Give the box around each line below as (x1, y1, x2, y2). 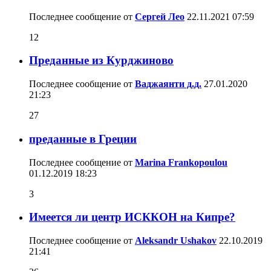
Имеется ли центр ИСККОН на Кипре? (29, 211, 235, 224)
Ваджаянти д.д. (135, 79, 201, 90)
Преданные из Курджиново (29, 54, 174, 67)
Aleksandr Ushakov (135, 235, 217, 246)
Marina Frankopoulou (135, 157, 227, 168)
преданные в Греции (29, 132, 137, 145)
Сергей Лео (135, 11, 184, 22)
